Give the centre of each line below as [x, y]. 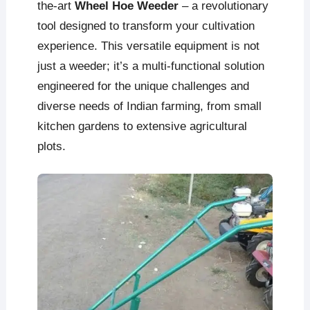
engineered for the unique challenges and [143, 86]
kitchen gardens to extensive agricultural [142, 126]
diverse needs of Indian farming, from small [149, 106]
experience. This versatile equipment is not [148, 46]
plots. [51, 146]
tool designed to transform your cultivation [146, 26]
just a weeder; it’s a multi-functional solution [151, 66]
